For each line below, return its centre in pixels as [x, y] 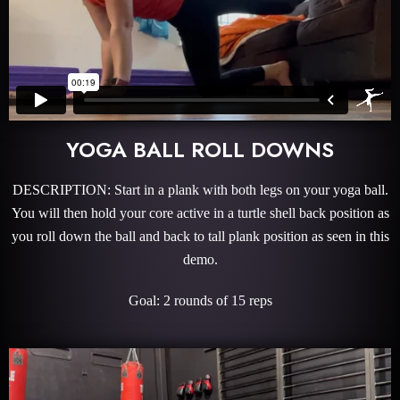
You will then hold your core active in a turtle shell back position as [200, 212]
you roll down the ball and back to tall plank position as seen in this [200, 236]
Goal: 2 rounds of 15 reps [200, 300]
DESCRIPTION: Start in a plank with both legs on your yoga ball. [200, 189]
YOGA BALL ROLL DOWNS [200, 149]
